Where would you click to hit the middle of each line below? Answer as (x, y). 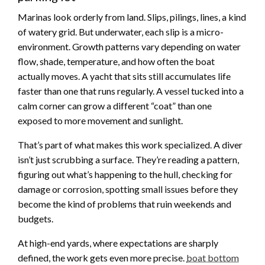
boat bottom (213, 257)
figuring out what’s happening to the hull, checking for (125, 174)
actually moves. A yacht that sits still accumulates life (124, 76)
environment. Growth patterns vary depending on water (129, 46)
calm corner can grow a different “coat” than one (115, 105)
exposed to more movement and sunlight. (100, 120)
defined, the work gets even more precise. (102, 257)
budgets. (35, 218)
